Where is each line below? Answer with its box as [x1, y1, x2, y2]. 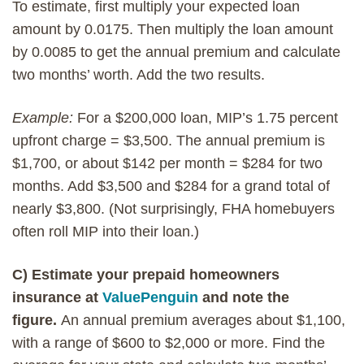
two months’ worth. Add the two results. [12, 66, 265, 83]
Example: [12, 109, 73, 126]
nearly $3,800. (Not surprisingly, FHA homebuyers [12, 200, 335, 217]
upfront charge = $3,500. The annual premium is [12, 132, 325, 149]
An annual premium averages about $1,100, [61, 311, 345, 328]
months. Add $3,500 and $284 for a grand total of [12, 177, 330, 194]
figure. [12, 311, 61, 328]
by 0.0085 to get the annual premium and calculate [12, 43, 340, 60]
